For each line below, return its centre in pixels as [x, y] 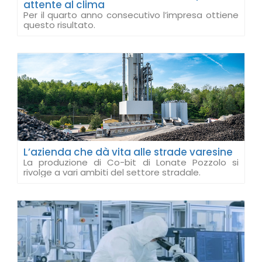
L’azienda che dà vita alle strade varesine [128, 152]
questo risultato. [59, 25]
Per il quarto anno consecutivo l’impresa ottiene [131, 15]
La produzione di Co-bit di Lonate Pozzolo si [131, 162]
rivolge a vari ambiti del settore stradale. [112, 172]
